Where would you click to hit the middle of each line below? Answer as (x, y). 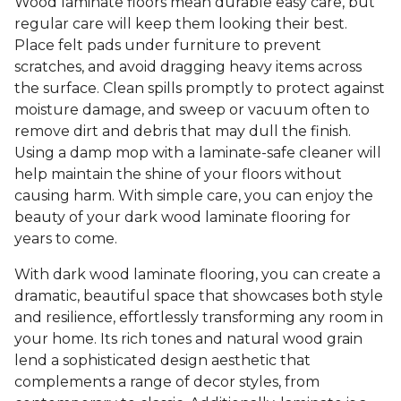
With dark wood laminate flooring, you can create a (197, 275)
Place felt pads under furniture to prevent (168, 46)
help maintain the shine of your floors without (178, 175)
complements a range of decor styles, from (167, 382)
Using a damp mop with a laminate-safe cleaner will (198, 153)
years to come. (66, 239)
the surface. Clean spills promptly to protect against (200, 89)
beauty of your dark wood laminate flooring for (183, 218)
